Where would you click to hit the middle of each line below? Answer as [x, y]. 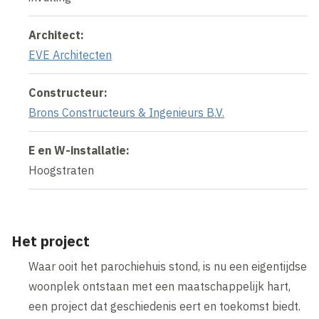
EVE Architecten [70, 55]
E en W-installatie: [79, 151]
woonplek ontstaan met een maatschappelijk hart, [160, 287]
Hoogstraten [62, 171]
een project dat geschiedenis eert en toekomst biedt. [165, 307]
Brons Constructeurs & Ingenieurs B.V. [127, 113]
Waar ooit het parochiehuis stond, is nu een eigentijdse [168, 267]
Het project [51, 241]
